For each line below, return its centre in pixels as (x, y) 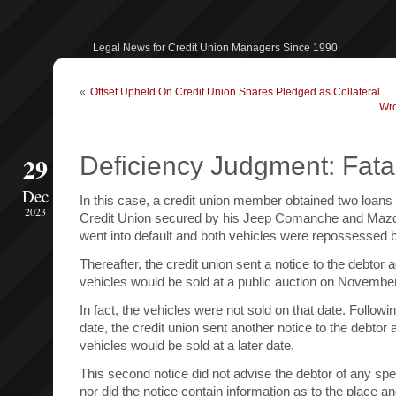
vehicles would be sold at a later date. (187, 345)
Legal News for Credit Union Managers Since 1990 (215, 48)
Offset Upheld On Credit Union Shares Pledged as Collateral (235, 92)
